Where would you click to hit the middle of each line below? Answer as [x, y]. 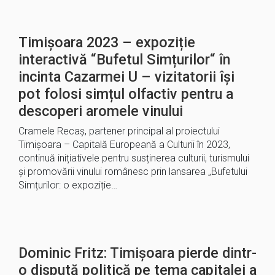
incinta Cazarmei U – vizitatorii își [126, 77]
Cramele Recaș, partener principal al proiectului [119, 131]
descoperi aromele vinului [101, 111]
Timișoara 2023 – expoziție [107, 42]
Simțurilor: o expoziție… [68, 185]
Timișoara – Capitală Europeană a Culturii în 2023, [124, 145]
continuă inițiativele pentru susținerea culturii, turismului [134, 158]
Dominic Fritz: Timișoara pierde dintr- [137, 253]
